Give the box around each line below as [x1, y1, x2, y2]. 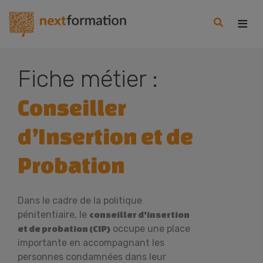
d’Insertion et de [18, 124, 193, 149]
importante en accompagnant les [18, 237, 164, 248]
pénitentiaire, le [18, 209, 89, 220]
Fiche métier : [18, 65, 158, 93]
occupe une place [110, 223, 190, 234]
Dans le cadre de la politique [18, 195, 142, 206]
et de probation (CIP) [18, 224, 110, 234]
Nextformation [8, 9, 74, 21]
